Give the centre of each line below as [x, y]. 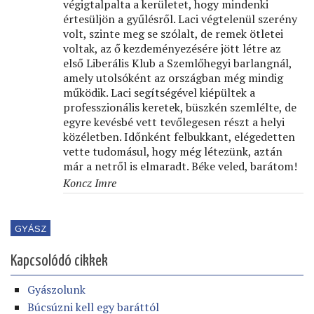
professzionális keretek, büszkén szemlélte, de [180, 108]
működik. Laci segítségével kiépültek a [159, 93]
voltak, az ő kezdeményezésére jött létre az [172, 49]
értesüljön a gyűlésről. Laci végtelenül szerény [180, 19]
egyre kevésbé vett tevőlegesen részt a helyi [174, 122]
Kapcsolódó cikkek [59, 261]
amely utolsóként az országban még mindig [173, 78]
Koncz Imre [90, 183]
